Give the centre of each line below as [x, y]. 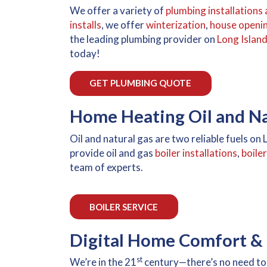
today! [85, 54]
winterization [176, 25]
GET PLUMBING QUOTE [141, 83]
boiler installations [196, 153]
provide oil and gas [112, 153]
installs [86, 25]
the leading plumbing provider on [143, 39]
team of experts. [106, 167]
